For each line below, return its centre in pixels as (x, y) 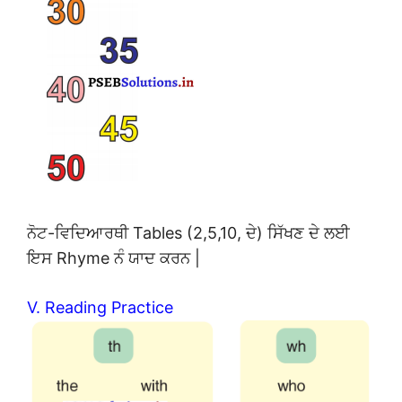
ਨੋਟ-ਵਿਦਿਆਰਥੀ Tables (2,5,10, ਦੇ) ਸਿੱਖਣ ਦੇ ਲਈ (188, 233)
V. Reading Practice (100, 308)
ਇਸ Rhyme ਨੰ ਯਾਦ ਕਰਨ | (114, 258)
